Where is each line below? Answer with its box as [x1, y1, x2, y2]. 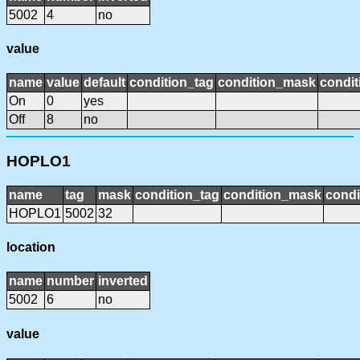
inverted [98, 274, 148, 288]
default [84, 76, 125, 90]
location [6, 240, 55, 255]
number [47, 274, 94, 288]
